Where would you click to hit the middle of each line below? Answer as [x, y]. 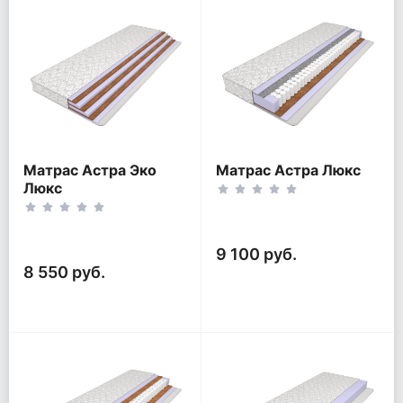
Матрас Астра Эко [90, 170]
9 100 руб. [256, 254]
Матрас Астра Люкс [288, 170]
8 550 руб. [64, 272]
